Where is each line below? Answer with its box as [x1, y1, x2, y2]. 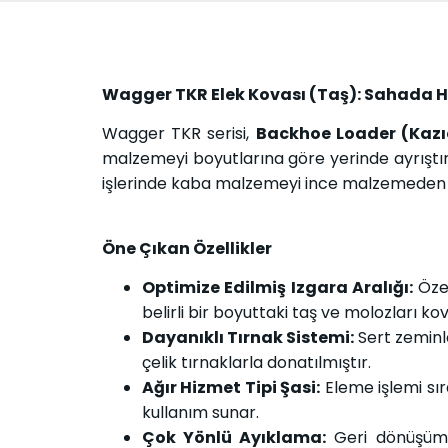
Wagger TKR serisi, [102, 122, 256, 146]
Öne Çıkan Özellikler [102, 236, 272, 260]
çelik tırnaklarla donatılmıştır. [142, 351, 371, 375]
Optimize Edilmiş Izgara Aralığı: [142, 276, 413, 300]
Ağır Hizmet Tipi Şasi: [142, 376, 321, 400]
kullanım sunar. [142, 401, 259, 425]
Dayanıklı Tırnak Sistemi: [142, 326, 354, 350]
